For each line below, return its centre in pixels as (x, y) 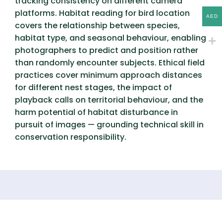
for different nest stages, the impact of (93, 87)
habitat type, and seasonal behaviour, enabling (111, 38)
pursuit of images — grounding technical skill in (109, 125)
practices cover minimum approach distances (109, 75)
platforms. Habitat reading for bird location (102, 13)
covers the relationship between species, (97, 26)
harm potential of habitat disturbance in (96, 112)
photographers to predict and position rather (107, 50)
